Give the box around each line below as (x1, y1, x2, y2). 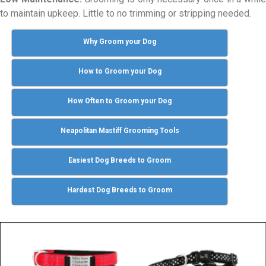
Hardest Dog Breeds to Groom (67, 185, 173, 194)
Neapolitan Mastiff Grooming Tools (60, 126, 179, 135)
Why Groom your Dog (83, 37, 157, 46)
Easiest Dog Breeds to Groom (68, 156, 172, 164)
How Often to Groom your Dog (68, 96, 172, 105)
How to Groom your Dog (78, 66, 161, 75)
